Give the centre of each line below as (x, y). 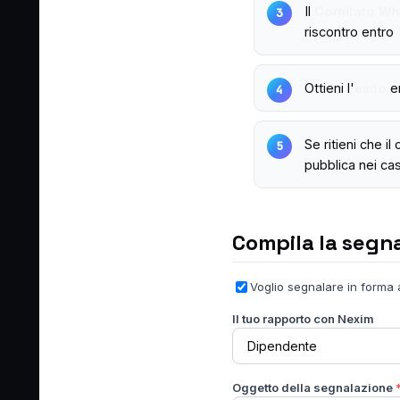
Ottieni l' (329, 88)
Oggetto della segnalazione (314, 387)
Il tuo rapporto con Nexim (303, 319)
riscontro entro (351, 32)
